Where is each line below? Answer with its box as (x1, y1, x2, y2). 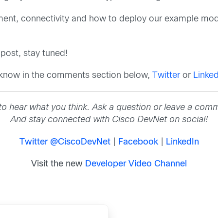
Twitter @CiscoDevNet (19, 138, 110, 146)
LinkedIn (165, 138, 199, 146)
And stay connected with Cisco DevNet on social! (10, 116, 208, 125)
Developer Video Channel (85, 160, 187, 168)
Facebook (118, 138, 158, 146)
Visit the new (31, 160, 85, 168)
